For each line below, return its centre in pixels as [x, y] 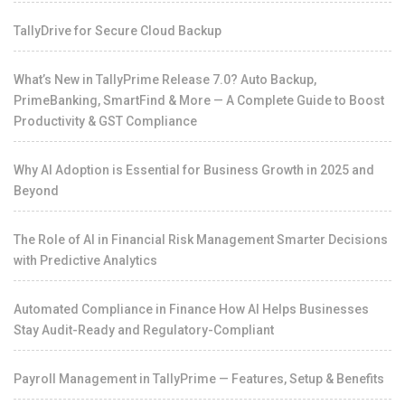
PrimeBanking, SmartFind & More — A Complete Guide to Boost [199, 100]
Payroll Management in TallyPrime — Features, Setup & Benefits [199, 378]
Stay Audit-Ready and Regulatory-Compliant [144, 330]
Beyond [36, 190]
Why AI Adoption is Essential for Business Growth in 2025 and [194, 170]
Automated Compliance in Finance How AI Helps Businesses [191, 309]
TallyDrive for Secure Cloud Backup [118, 30]
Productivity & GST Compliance [105, 121]
